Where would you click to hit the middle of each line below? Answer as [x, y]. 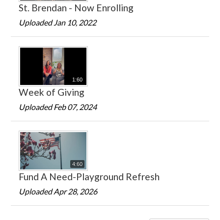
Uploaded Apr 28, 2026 [58, 192]
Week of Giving [52, 92]
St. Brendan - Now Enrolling [76, 7]
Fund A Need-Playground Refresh [89, 177]
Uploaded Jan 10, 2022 [58, 22]
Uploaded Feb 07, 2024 [58, 107]
